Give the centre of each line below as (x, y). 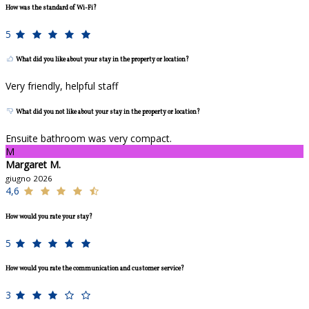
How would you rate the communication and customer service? (95, 269)
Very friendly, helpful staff (62, 86)
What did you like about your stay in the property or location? (102, 60)
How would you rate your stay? (49, 217)
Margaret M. (33, 164)
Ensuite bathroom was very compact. (89, 138)
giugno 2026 (29, 178)
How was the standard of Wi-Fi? (51, 8)
